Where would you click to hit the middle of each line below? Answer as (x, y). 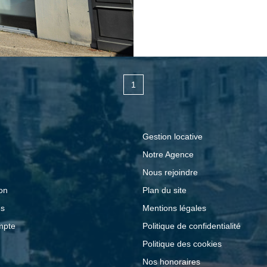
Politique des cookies (182, 244)
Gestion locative (173, 137)
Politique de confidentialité (192, 226)
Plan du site (164, 190)
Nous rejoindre (170, 173)
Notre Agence (168, 155)
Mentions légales (174, 208)
